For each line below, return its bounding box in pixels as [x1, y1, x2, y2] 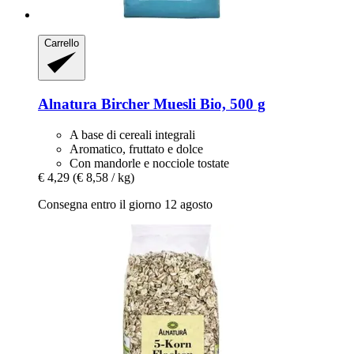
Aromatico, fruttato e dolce [70, 141, 203, 156]
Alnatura [38, 96, 97, 113]
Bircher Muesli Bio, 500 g [97, 96, 265, 113]
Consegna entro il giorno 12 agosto [38, 197, 213, 211]
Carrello [44, 37, 79, 50]
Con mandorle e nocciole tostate [70, 156, 229, 170]
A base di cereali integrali [70, 127, 195, 141]
